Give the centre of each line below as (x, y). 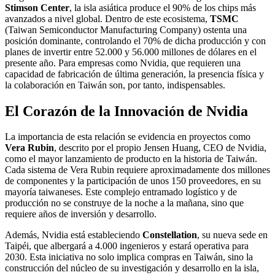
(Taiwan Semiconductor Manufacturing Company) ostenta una (126, 29)
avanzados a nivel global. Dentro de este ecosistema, (107, 18)
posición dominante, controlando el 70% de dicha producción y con (135, 41)
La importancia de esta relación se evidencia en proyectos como (128, 137)
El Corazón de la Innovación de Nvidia (126, 111)
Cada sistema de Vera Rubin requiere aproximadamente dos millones (137, 170)
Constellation (170, 235)
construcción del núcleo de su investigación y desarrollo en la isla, (132, 268)
